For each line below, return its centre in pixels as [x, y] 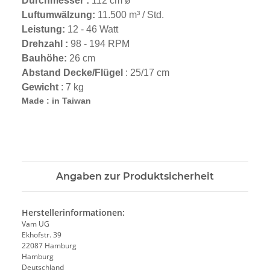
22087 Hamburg [49, 246]
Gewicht [40, 87]
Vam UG [36, 224]
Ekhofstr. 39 [42, 235]
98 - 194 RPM [99, 43]
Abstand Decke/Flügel [72, 72]
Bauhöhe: [44, 58]
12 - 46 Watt [92, 29]
